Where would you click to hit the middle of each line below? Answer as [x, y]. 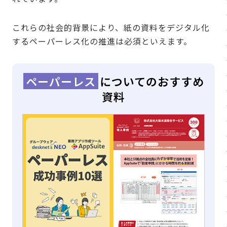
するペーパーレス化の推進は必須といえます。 [102, 41]
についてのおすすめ [152, 81]
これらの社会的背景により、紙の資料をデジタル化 [111, 28]
